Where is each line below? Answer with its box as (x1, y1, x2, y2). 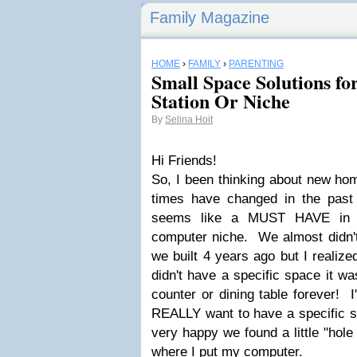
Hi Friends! (151, 153, 217, 168)
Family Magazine (150, 9, 269, 26)
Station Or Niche (151, 87, 290, 115)
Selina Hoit (165, 114, 213, 125)
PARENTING (229, 58, 284, 69)
